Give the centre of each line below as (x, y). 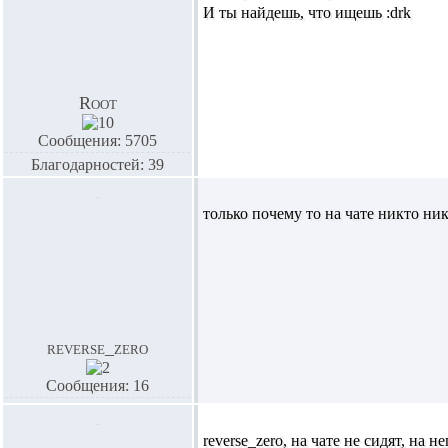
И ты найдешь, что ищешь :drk (307, 12)
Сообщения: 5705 (97, 140)
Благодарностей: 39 (97, 164)
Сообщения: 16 (97, 385)
